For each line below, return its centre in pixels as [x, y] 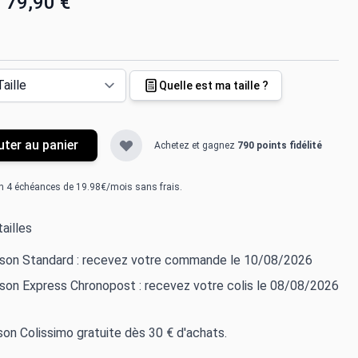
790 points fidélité [280, 145]
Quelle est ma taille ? [214, 86]
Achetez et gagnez [196, 145]
